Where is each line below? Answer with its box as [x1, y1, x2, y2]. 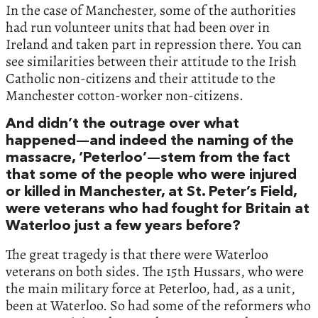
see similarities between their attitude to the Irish [6, 52, 297, 71]
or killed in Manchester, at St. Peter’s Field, [6, 185, 297, 199]
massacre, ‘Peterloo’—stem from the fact [6, 151, 290, 165]
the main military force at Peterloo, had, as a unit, [6, 279, 295, 298]
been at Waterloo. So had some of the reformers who [6, 296, 311, 315]
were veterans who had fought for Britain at [6, 202, 309, 216]
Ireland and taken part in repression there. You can [6, 35, 302, 54]
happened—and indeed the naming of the [6, 134, 294, 148]
